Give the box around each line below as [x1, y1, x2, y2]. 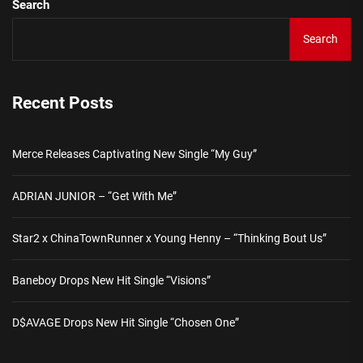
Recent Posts [12, 93, 113, 113]
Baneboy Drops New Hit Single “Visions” [12, 274, 211, 288]
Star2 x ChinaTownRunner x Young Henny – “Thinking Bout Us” [12, 232, 327, 246]
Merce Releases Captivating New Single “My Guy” [12, 147, 257, 161]
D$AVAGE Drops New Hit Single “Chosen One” [12, 316, 239, 330]
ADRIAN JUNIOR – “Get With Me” [12, 190, 177, 203]
